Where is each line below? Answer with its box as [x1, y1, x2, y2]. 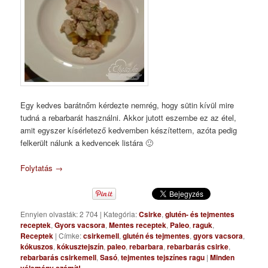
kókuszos [20, 241, 54, 252]
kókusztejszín [57, 241, 104, 252]
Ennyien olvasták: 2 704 [20, 209, 100, 220]
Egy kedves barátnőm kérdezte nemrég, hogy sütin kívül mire [20, 99, 234, 111]
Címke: [59, 230, 82, 241]
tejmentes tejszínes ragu [121, 252, 205, 263]
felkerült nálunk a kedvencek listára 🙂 [20, 137, 154, 149]
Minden [210, 252, 235, 263]
